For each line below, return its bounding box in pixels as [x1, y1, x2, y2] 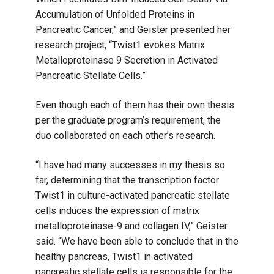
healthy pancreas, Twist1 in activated [35, 250, 193, 262]
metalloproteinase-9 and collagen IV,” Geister [35, 220, 228, 232]
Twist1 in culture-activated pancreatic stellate [35, 189, 230, 201]
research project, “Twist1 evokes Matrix [35, 39, 205, 51]
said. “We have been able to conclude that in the [35, 235, 239, 247]
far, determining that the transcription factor [35, 174, 219, 186]
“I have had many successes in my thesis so [35, 158, 225, 171]
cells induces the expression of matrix [35, 204, 199, 217]
